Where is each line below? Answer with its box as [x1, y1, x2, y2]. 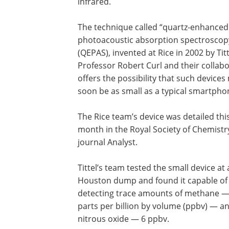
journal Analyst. [78, 136, 138, 148]
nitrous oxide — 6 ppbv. [78, 213, 169, 224]
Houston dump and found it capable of [78, 175, 227, 186]
